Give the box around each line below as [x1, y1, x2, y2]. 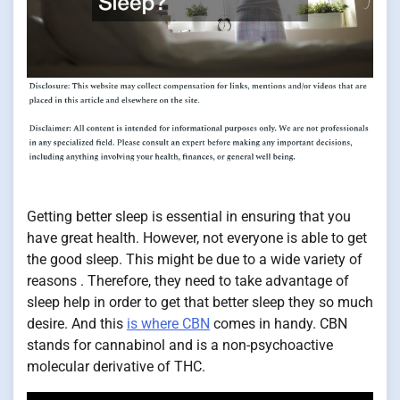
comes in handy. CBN [210, 315, 347, 333]
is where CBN [127, 315, 210, 333]
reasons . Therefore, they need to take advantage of [27, 272, 349, 290]
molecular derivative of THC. [27, 358, 205, 376]
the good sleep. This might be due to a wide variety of [27, 251, 362, 269]
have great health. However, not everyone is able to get [27, 229, 367, 247]
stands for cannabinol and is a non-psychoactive [27, 337, 333, 354]
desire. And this [27, 315, 127, 333]
